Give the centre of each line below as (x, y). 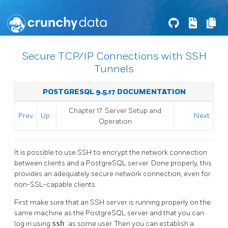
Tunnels (114, 69)
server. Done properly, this (170, 163)
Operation (115, 121)
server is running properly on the (159, 202)
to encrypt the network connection (150, 152)
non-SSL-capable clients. (55, 184)
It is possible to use (46, 152)
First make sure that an (52, 202)
